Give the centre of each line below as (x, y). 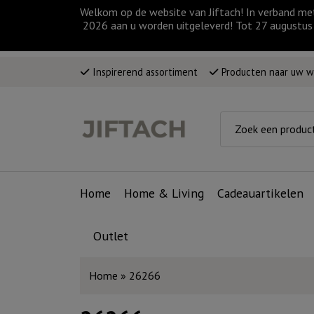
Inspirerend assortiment (144, 71)
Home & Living (164, 193)
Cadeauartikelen (261, 193)
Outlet (111, 236)
